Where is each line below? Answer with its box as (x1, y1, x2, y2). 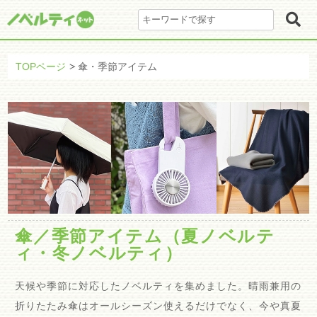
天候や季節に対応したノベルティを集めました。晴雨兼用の (15, 280, 301, 292)
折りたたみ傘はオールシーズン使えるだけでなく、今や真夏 (15, 300, 301, 312)
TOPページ (16, 61, 67, 72)
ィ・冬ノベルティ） (15, 243, 183, 263)
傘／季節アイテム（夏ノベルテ (15, 226, 275, 246)
